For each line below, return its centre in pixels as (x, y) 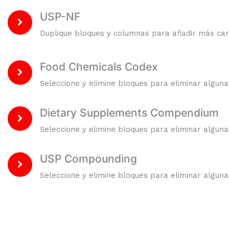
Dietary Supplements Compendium (129, 113)
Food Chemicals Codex (99, 67)
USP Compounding (88, 159)
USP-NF (60, 17)
